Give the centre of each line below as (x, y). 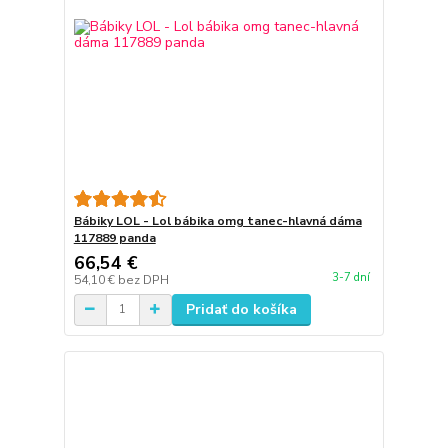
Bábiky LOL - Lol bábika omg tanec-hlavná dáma (217, 220)
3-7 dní (350, 278)
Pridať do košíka (241, 309)
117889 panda (114, 237)
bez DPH (143, 279)
